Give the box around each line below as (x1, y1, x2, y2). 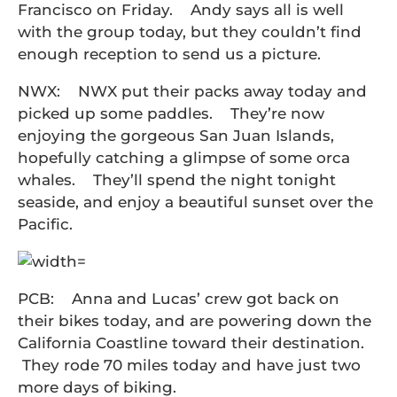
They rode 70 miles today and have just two (18, 356, 361, 374)
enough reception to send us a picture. (18, 45, 321, 63)
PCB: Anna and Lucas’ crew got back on (18, 290, 339, 307)
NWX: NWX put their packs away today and (18, 82, 367, 100)
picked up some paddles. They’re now (18, 105, 324, 122)
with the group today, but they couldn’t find (18, 23, 362, 41)
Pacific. (18, 215, 73, 233)
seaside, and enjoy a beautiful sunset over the (18, 193, 373, 211)
